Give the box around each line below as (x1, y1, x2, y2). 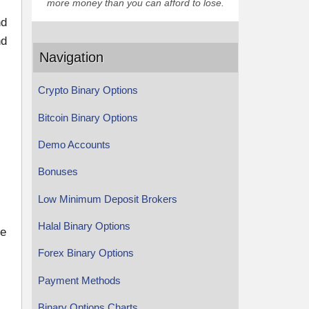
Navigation (39, 49, 104, 65)
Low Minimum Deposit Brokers (37, 192, 177, 205)
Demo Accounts (37, 138, 110, 150)
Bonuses (37, 166, 78, 178)
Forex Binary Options (37, 247, 134, 259)
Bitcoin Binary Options (37, 111, 138, 123)
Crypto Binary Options (37, 84, 138, 97)
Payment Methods (37, 274, 121, 286)
